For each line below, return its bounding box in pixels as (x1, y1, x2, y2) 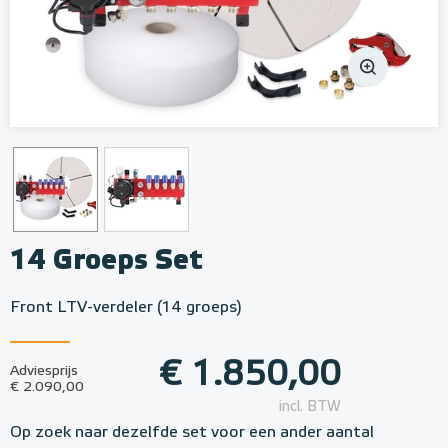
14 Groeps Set (10, 247, 203, 275)
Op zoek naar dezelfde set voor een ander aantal (10, 425, 374, 441)
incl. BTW (279, 400, 341, 414)
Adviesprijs (10, 364, 78, 378)
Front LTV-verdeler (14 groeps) (10, 300, 242, 316)
